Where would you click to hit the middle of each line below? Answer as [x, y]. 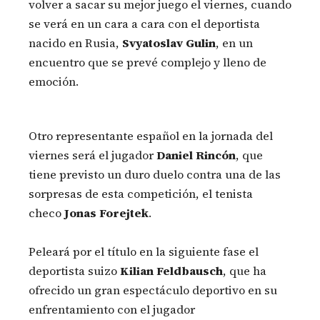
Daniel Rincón [196, 155]
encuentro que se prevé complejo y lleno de [147, 62]
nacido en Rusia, [75, 43]
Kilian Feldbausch [171, 270]
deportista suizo [74, 270]
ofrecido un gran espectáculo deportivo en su [153, 290]
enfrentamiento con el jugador [112, 309]
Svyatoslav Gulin [169, 43]
